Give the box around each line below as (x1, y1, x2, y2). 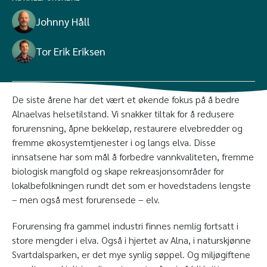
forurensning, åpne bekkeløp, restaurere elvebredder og (12, 121, 243, 134)
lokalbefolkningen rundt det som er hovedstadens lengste (12, 178, 251, 191)
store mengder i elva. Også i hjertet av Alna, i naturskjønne (12, 233, 251, 246)
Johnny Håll (36, 14, 90, 28)
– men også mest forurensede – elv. (12, 193, 160, 206)
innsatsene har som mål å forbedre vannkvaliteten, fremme (12, 150, 254, 163)
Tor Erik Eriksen (36, 44, 105, 58)
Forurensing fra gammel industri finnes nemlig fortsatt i (12, 219, 238, 232)
